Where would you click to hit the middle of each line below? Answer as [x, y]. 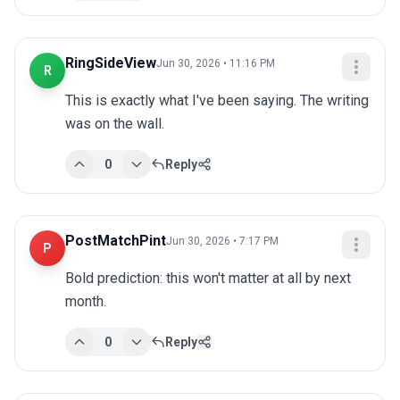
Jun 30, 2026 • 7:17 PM [222, 242]
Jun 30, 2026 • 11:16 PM [216, 64]
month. [86, 302]
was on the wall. [115, 124]
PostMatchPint [116, 241]
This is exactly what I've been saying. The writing [217, 101]
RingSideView [111, 63]
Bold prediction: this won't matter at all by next [208, 279]
